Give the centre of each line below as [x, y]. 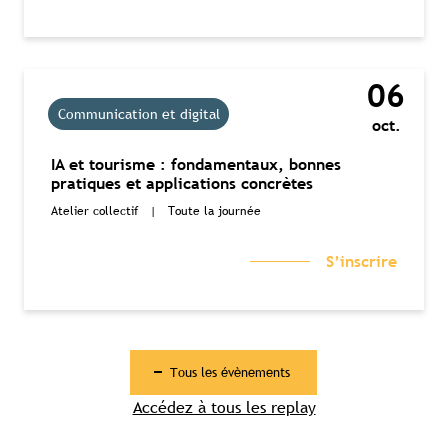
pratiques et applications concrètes [182, 183]
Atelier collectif [94, 210]
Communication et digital [138, 114]
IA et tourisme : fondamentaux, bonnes [196, 164]
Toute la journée [214, 210]
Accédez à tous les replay [224, 407]
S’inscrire [361, 261]
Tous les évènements [230, 371]
